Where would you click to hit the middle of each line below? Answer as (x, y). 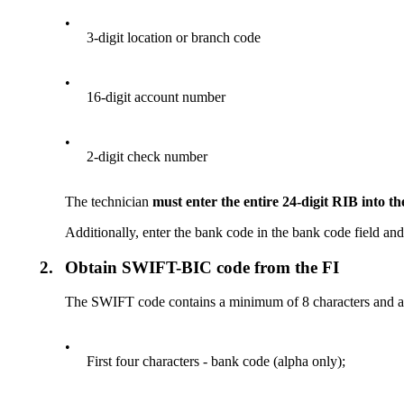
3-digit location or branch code (174, 37)
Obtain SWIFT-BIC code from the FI (202, 267)
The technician (109, 202)
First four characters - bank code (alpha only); (216, 362)
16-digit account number (156, 97)
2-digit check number (147, 156)
